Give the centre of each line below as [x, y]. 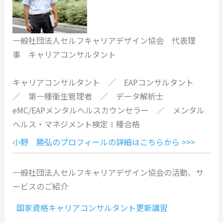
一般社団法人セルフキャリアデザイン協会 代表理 [104, 40]
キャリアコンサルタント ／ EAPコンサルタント [107, 82]
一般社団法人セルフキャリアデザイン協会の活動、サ [108, 172]
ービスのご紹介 [40, 186]
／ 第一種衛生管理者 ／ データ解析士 [88, 96]
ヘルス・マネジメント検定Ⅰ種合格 [76, 124]
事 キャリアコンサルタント [64, 54]
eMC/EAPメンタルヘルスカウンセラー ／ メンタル [108, 110]
